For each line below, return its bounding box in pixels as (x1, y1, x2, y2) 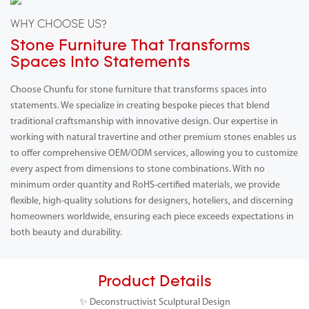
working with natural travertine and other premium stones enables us (10, 132, 297, 143)
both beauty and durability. (10, 227, 122, 238)
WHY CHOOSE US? (10, 19, 107, 31)
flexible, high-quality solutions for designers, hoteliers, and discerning (10, 195, 293, 206)
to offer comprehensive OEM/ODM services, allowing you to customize (10, 148, 298, 159)
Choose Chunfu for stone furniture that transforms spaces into (10, 84, 267, 95)
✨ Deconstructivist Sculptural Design (79, 297, 230, 308)
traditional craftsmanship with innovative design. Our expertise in (10, 116, 278, 127)
